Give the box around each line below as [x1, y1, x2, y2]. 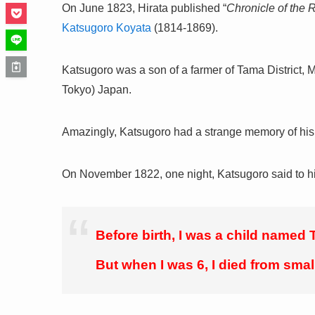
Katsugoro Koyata [62, 22, 151, 34]
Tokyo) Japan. [62, 84, 131, 96]
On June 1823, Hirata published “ [62, 2, 226, 14]
